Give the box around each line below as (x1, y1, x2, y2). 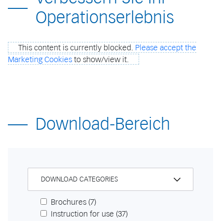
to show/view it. (72, 54, 129, 65)
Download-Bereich (36, 114, 170, 135)
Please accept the (135, 42, 196, 53)
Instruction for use (49, 209, 116, 219)
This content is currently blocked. (18, 42, 135, 53)
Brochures (49, 197, 88, 207)
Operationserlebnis (36, 7, 174, 28)
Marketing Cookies (8, 54, 72, 65)
